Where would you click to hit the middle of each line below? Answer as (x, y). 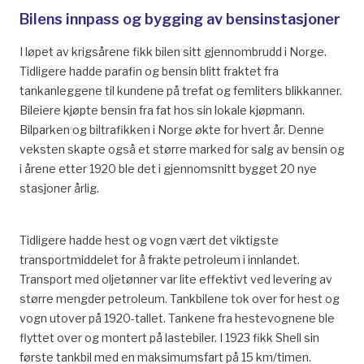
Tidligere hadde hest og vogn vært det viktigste (149, 240)
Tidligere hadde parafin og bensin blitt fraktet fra (149, 71)
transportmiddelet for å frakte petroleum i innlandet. (160, 260)
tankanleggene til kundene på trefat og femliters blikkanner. (181, 91)
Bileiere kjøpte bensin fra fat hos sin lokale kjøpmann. (162, 110)
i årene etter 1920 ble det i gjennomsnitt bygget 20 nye (168, 169)
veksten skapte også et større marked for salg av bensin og (182, 149)
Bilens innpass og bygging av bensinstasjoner (180, 19)
